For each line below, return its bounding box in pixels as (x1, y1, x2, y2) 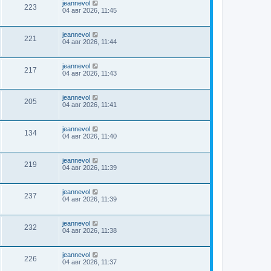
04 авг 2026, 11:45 (62, 7, 117, 14)
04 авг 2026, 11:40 (62, 132, 117, 140)
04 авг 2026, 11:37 (62, 258, 117, 266)
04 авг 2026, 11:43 (62, 70, 117, 77)
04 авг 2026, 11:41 (62, 101, 117, 108)
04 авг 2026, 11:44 (62, 38, 117, 45)
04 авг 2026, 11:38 (62, 227, 117, 234)
